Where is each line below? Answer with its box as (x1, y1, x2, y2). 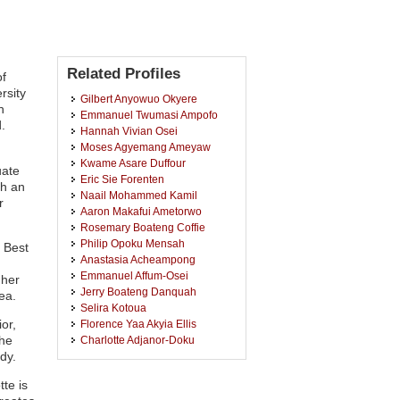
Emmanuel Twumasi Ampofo (80, 109, 218, 121)
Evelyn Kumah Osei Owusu (80, 350, 212, 362)
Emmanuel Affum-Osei (80, 270, 188, 281)
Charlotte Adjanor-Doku (80, 334, 195, 346)
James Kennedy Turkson (80, 366, 201, 378)
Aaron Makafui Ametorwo (80, 205, 202, 217)
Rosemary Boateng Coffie (80, 221, 205, 233)
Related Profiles (67, 65, 180, 82)
